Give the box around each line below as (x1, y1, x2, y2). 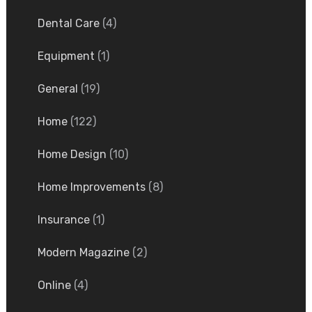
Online (37, 279, 71, 292)
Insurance (37, 213, 90, 227)
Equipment (37, 49, 95, 63)
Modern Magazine (37, 246, 130, 260)
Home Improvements (37, 180, 146, 194)
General (37, 82, 78, 96)
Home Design (37, 148, 107, 162)
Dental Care (37, 17, 100, 31)
